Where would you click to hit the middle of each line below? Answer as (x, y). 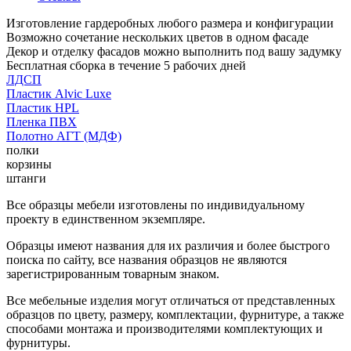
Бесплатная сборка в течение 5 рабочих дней (126, 65)
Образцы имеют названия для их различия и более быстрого (168, 245)
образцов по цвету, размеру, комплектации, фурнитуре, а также (175, 314)
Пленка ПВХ (42, 121)
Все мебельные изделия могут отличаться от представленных (171, 300)
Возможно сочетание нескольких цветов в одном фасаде (157, 37)
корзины (29, 164)
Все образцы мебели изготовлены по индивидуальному (156, 204)
